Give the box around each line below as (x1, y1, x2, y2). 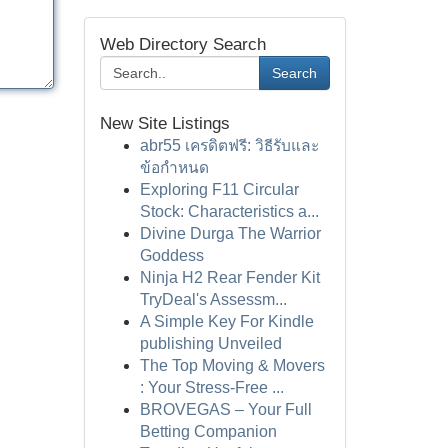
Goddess (139, 247, 204, 264)
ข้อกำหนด (139, 159, 209, 176)
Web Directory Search (99, 35, 266, 54)
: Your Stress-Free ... (139, 379, 284, 396)
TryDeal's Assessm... (139, 291, 287, 308)
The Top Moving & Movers (139, 357, 325, 374)
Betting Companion (139, 423, 277, 440)
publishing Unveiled (139, 335, 282, 352)
